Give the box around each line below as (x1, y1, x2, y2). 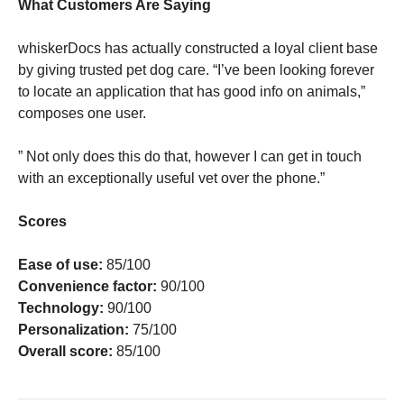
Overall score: (18, 343, 113, 359)
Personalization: (18, 321, 129, 337)
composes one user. (18, 105, 146, 121)
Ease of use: (18, 256, 103, 272)
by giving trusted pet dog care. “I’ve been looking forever (18, 61, 374, 78)
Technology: (18, 299, 104, 316)
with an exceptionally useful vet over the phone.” (18, 170, 325, 186)
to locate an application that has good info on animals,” (18, 83, 365, 99)
